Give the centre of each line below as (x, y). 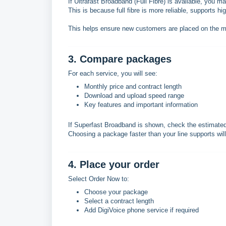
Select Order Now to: (99, 179)
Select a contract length (119, 201)
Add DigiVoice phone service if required (142, 210)
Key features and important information (141, 105)
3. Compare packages (120, 59)
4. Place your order (114, 164)
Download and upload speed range (134, 96)
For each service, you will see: (113, 73)
